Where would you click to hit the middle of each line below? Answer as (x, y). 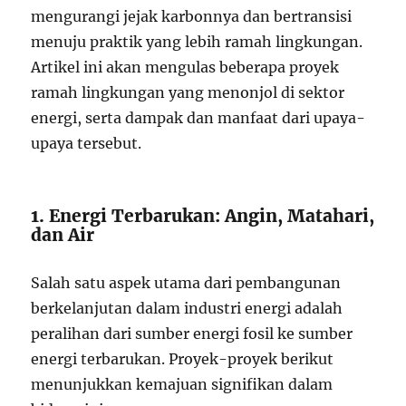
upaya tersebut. (87, 143)
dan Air (63, 234)
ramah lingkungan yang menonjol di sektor (188, 92)
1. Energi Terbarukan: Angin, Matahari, (203, 215)
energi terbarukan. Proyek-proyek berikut (183, 358)
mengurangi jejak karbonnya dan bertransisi (192, 16)
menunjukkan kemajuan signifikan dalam (182, 384)
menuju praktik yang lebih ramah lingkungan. (197, 41)
